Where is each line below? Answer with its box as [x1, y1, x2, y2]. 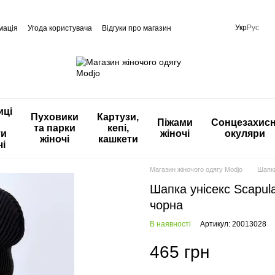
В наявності [150, 220, 191, 228]
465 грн [150, 242, 209, 261]
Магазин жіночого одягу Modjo [150, 166, 242, 173]
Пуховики [31, 112, 79, 122]
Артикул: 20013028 [200, 220, 266, 228]
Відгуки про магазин [102, 24, 171, 33]
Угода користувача [28, 24, 92, 33]
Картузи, [97, 112, 139, 122]
